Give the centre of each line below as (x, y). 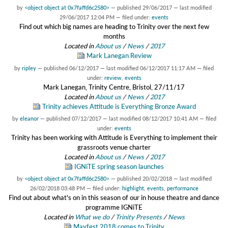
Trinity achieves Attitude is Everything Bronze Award (119, 106)
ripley (29, 68)
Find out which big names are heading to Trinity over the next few (114, 27)
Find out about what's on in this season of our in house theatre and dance (114, 197)
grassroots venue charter (114, 147)
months (114, 36)
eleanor (29, 118)
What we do (92, 217)
